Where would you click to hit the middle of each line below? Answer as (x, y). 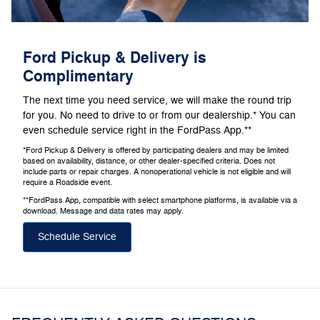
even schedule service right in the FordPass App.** (137, 131)
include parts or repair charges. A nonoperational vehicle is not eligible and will (157, 172)
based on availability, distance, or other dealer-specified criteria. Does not (149, 161)
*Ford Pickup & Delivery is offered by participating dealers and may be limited (156, 151)
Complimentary (78, 76)
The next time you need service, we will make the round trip (157, 101)
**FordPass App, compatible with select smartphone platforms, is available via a (160, 201)
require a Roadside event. (67, 183)
